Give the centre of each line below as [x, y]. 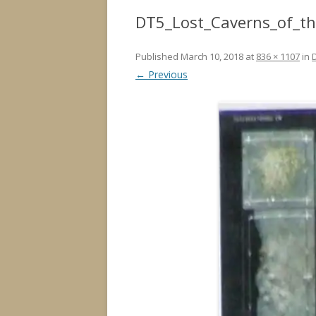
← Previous [162, 74]
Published [158, 56]
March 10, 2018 [212, 56]
